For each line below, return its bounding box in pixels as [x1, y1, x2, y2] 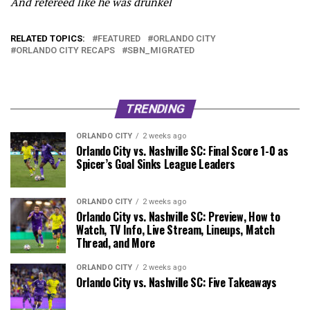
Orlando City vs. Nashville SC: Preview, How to [76, 208, 280, 226]
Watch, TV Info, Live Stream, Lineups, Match [76, 221, 275, 239]
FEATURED [98, 33, 140, 44]
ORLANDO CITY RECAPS [16, 45, 115, 56]
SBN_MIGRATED [127, 45, 194, 56]
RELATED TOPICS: [10, 33, 85, 44]
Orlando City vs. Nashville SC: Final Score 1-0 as [76, 143, 289, 160]
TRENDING [123, 102, 187, 116]
